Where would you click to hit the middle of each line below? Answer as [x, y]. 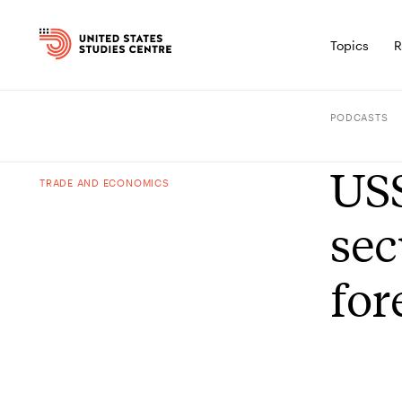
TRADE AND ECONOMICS [105, 183]
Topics [350, 45]
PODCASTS [359, 117]
